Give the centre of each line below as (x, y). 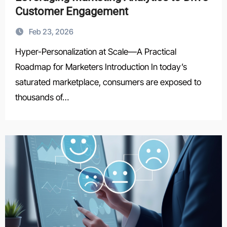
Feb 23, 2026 (51, 32)
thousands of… (42, 97)
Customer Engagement (71, 11)
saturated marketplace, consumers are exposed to (108, 82)
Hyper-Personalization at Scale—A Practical (18, 52)
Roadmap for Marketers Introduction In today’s (101, 67)
